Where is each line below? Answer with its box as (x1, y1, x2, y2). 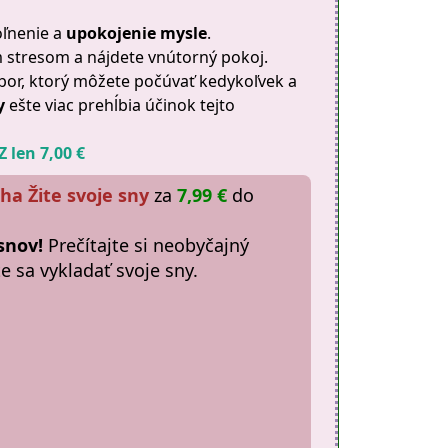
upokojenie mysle (66, 22, 208, 44)
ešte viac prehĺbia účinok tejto (5, 94, 236, 116)
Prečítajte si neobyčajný (48, 233, 250, 257)
